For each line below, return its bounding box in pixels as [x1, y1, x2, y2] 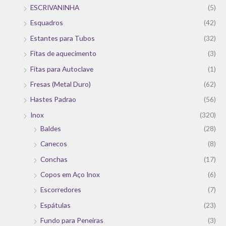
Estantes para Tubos [30, 33, 95, 42]
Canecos [40, 139, 67, 148]
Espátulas [40, 200, 71, 209]
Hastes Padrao [30, 95, 76, 104]
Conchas [40, 154, 68, 163]
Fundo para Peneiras [40, 216, 103, 225]
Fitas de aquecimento [30, 49, 96, 58]
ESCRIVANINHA [30, 3, 79, 12]
